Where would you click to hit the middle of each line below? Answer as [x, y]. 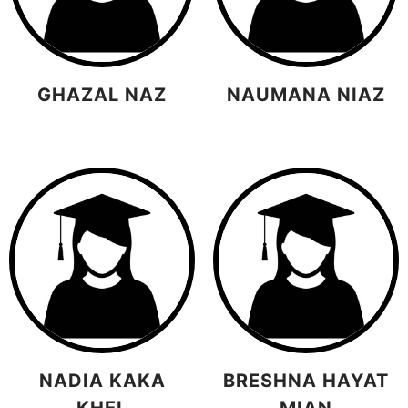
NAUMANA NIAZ [306, 95]
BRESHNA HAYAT [306, 380]
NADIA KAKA [102, 380]
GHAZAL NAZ [102, 95]
